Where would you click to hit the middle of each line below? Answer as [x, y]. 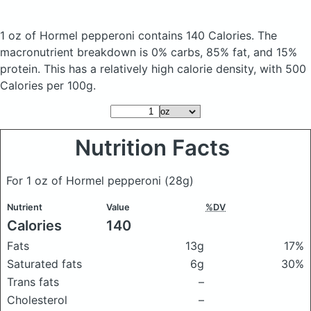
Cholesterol [37, 300]
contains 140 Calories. [198, 35]
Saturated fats [44, 264]
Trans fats [33, 282]
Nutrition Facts [155, 148]
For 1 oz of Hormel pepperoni [85, 180]
